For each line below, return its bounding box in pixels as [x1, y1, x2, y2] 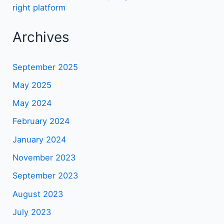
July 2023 [12, 206, 51, 217]
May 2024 [12, 98, 52, 108]
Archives [12, 28, 70, 46]
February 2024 [12, 116, 70, 126]
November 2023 [12, 152, 76, 163]
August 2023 [12, 188, 63, 199]
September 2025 [12, 61, 78, 72]
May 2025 [12, 79, 52, 90]
